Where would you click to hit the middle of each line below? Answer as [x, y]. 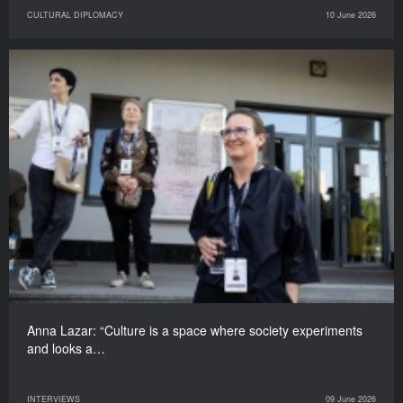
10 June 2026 [351, 15]
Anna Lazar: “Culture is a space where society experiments [195, 331]
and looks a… [66, 349]
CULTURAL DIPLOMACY [75, 15]
